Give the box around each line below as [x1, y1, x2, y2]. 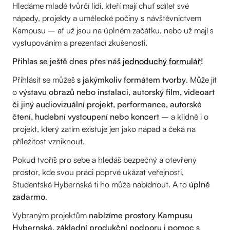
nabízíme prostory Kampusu [89, 210, 193, 221]
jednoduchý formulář [123, 56, 201, 67]
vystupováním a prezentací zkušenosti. [12, 37, 147, 48]
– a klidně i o [159, 111, 208, 122]
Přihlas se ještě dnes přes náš [12, 56, 123, 67]
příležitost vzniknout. [12, 136, 85, 147]
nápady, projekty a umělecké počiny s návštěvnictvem [12, 13, 201, 24]
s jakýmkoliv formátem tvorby [75, 74, 186, 85]
